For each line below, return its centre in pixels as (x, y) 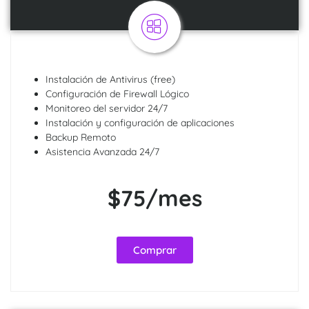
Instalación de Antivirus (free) (110, 80)
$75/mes (154, 198)
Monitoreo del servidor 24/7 (107, 109)
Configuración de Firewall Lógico (117, 94)
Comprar (154, 250)
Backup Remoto (81, 138)
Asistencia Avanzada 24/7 (102, 152)
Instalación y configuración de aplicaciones (140, 123)
